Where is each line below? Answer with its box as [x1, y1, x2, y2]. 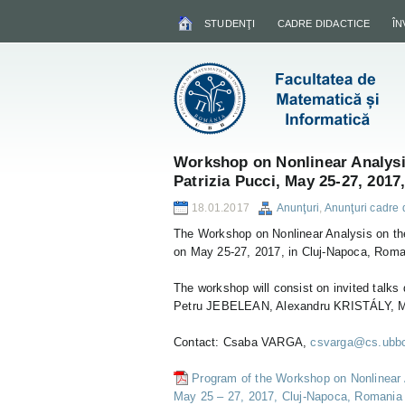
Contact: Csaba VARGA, [174, 335, 311, 349]
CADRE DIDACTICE [277, 18, 371, 29]
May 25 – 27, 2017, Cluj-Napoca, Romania [174, 390, 402, 403]
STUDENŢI [204, 18, 256, 29]
